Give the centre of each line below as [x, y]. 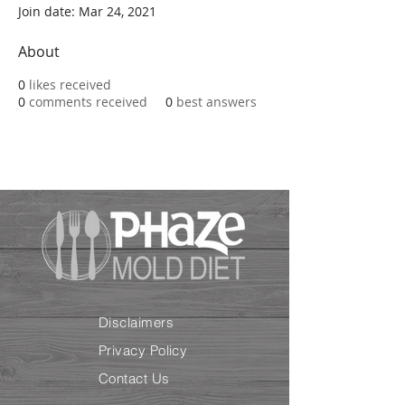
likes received [70, 85]
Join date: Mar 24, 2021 [87, 11]
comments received [88, 102]
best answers [217, 102]
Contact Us [134, 378]
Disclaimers [136, 322]
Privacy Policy [143, 350]
